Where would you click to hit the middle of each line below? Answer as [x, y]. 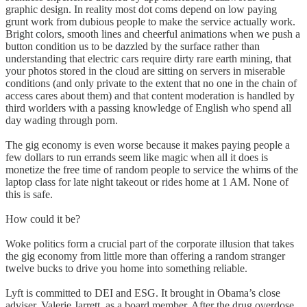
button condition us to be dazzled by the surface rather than [133, 47]
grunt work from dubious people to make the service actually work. [150, 22]
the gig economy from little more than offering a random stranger [145, 256]
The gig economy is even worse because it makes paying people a [148, 145]
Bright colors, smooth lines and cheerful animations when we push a [153, 34]
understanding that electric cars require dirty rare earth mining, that [148, 59]
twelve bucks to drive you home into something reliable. [126, 269]
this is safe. [29, 195]
